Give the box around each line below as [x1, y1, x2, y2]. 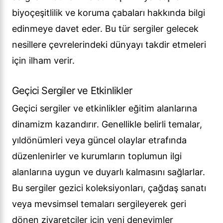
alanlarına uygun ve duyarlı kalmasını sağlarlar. [12, 167, 205, 178]
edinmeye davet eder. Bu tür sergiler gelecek [12, 23, 199, 34]
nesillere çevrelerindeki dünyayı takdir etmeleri [12, 39, 206, 50]
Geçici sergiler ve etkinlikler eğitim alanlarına [12, 103, 197, 114]
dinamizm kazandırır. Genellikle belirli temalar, [12, 119, 202, 130]
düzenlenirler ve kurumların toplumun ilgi [12, 151, 182, 162]
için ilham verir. [12, 55, 75, 66]
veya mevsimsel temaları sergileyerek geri [12, 199, 186, 210]
